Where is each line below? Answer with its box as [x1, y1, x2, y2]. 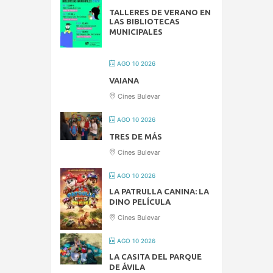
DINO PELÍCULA [109, 197, 171, 207]
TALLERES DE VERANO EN [109, 8, 211, 17]
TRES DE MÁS [109, 132, 162, 141]
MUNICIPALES [109, 27, 163, 37]
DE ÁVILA [109, 263, 145, 272]
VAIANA [109, 76, 139, 85]
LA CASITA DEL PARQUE [109, 252, 202, 261]
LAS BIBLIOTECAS [109, 17, 180, 26]
